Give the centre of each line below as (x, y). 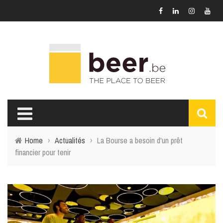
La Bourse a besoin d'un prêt (140, 140)
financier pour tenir (43, 152)
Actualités (70, 140)
